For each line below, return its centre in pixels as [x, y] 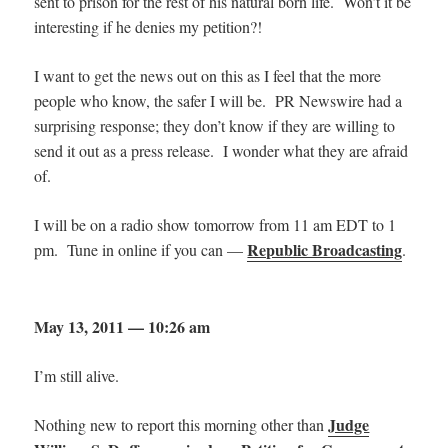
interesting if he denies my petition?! [148, 26]
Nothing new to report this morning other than [181, 424]
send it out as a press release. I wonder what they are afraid [221, 150]
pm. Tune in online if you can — [141, 249]
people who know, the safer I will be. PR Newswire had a [218, 100]
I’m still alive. [77, 375]
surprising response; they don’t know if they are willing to [215, 125]
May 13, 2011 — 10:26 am [122, 326]
